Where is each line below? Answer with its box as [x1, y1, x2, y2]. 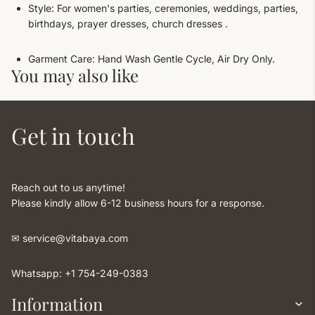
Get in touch [11, 120, 135, 150]
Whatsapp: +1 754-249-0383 [11, 267, 148, 279]
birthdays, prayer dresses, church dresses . [28, 18, 228, 30]
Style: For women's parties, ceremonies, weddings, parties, [28, 2, 298, 14]
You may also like [11, 64, 139, 86]
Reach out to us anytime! [11, 181, 125, 193]
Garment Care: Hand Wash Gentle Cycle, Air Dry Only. [28, 53, 275, 65]
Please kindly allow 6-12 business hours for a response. [11, 197, 264, 209]
